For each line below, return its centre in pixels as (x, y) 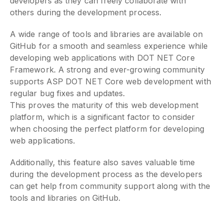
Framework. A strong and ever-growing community (107, 69)
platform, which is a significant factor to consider (103, 117)
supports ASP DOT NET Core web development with (110, 81)
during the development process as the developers (106, 174)
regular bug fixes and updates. (68, 93)
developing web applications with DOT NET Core (102, 57)
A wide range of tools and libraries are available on (107, 34)
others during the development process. (86, 12)
